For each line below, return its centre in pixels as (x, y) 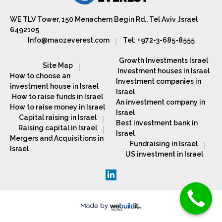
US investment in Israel (164, 154)
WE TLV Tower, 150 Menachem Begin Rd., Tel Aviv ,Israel (104, 19)
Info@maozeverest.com (68, 40)
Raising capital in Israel (57, 128)
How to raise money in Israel (57, 107)
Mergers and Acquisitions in (57, 139)
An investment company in (161, 102)
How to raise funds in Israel (57, 97)
